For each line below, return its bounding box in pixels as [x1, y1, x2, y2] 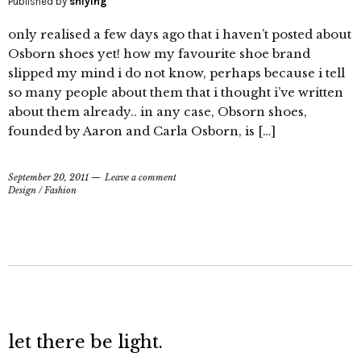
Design [8, 185, 36, 196]
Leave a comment [105, 172, 176, 183]
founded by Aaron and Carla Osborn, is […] [8, 123, 276, 139]
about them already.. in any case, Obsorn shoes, [8, 104, 307, 119]
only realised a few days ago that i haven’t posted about [8, 27, 351, 42]
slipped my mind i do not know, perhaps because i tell [8, 65, 345, 81]
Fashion [44, 185, 77, 196]
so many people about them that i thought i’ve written [8, 85, 343, 100]
